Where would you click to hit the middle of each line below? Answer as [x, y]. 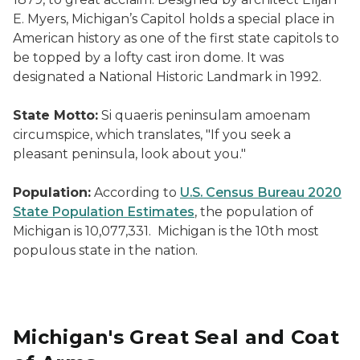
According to [135, 192]
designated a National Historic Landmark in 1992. [167, 77]
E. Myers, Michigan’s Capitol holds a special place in [174, 19]
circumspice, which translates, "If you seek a [152, 135]
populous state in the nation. [107, 250]
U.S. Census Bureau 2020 [261, 192]
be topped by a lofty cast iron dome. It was [148, 57]
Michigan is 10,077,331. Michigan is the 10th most [166, 231]
